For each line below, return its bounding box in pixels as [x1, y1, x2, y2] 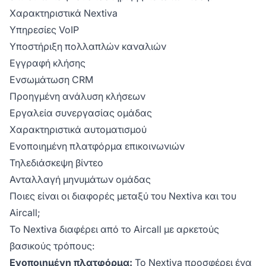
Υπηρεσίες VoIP [9, 23, 79, 36]
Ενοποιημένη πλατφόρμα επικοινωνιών [9, 140, 185, 152]
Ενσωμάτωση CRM [9, 73, 93, 85]
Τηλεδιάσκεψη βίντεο [9, 156, 103, 169]
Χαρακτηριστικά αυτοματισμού [9, 123, 147, 135]
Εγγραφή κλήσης [9, 56, 85, 69]
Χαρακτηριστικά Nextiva [9, 7, 118, 19]
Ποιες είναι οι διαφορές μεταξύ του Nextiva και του [9, 189, 236, 202]
